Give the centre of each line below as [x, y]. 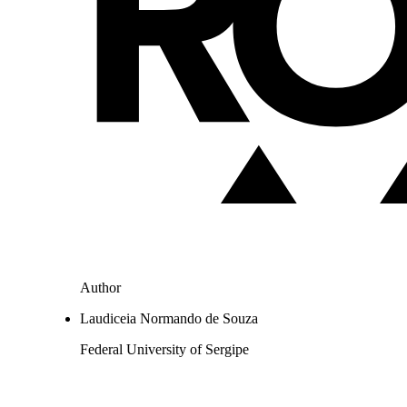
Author [100, 288]
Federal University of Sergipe [164, 350]
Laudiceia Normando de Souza [169, 319]
